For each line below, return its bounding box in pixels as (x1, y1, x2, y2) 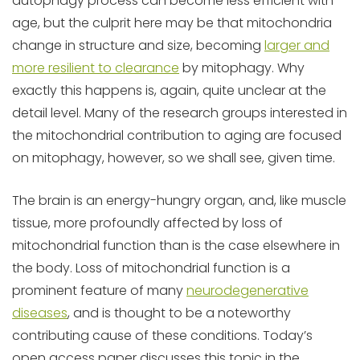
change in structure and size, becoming (12, 36, 264, 55)
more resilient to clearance (12, 59, 179, 77)
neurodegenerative (186, 281, 309, 300)
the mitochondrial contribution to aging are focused (12, 126, 342, 145)
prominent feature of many (12, 281, 186, 300)
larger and (264, 36, 329, 55)
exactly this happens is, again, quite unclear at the (12, 81, 326, 100)
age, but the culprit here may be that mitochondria (12, 14, 332, 32)
